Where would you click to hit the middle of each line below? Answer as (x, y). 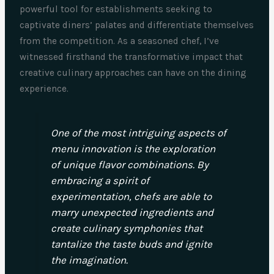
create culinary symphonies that (126, 228)
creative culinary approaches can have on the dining (133, 72)
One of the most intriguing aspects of (138, 132)
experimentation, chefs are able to (131, 196)
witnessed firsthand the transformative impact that (131, 57)
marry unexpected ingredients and (132, 212)
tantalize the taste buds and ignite (131, 244)
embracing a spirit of (100, 180)
